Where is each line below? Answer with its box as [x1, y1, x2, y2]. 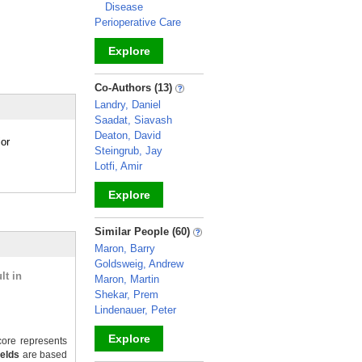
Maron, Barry [95, 242, 155, 255]
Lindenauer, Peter [95, 304, 176, 316]
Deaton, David [95, 129, 161, 141]
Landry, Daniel [95, 99, 161, 111]
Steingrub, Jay [95, 145, 162, 157]
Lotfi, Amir [95, 160, 142, 172]
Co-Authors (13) [95, 82, 175, 94]
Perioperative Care [95, 16, 181, 28]
